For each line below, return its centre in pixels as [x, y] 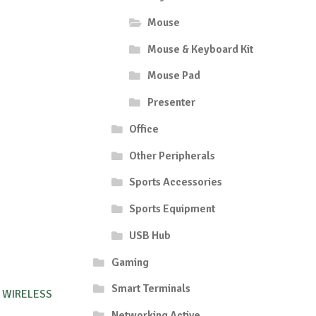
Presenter [171, 103]
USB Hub [150, 235]
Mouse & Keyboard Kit [200, 49]
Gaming [130, 262]
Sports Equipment [172, 209]
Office [144, 129]
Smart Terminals [151, 289]
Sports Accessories [176, 182]
